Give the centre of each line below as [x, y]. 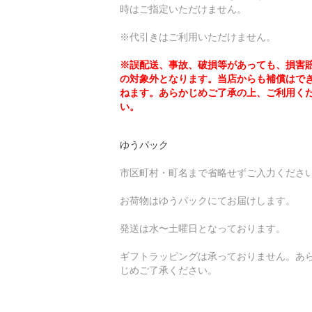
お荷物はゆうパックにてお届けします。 [208, 200]
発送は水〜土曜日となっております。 [203, 228]
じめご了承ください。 [169, 270]
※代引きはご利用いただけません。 [198, 37]
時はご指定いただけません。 [183, 9]
